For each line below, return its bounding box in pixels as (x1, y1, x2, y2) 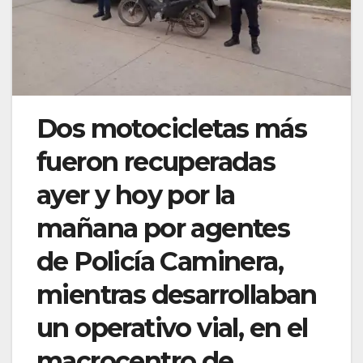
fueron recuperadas (36, 145, 275, 177)
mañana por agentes (36, 211, 290, 244)
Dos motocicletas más (36, 112, 306, 144)
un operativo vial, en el (36, 311, 308, 344)
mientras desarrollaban (36, 278, 317, 310)
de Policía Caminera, (36, 245, 283, 277)
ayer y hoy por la (36, 178, 235, 211)
